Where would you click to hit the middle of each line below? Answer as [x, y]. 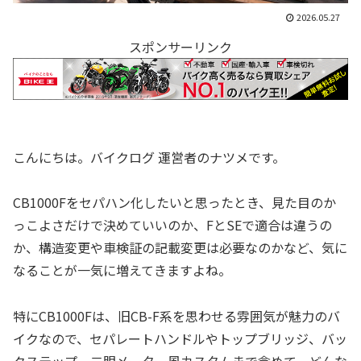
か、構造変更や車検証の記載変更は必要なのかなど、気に [180, 248]
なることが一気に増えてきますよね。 [122, 270]
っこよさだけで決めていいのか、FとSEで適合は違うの [172, 225]
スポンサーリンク [180, 47]
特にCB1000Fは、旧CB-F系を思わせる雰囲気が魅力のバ [176, 316]
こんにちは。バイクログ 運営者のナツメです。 [149, 157]
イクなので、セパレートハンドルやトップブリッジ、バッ [180, 339]
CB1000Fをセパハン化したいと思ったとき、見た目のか [174, 203]
